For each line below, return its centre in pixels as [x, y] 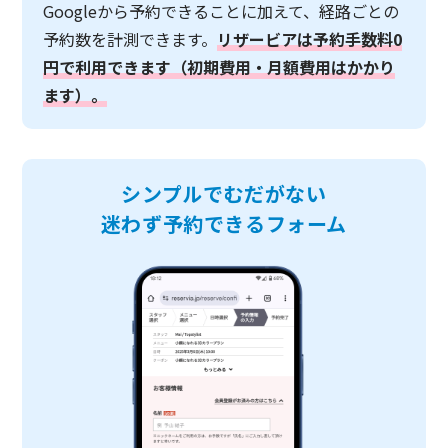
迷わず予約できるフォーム [224, 223]
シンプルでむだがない [224, 193]
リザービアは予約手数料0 [309, 39]
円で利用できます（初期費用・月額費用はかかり [218, 67]
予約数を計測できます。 [129, 39]
